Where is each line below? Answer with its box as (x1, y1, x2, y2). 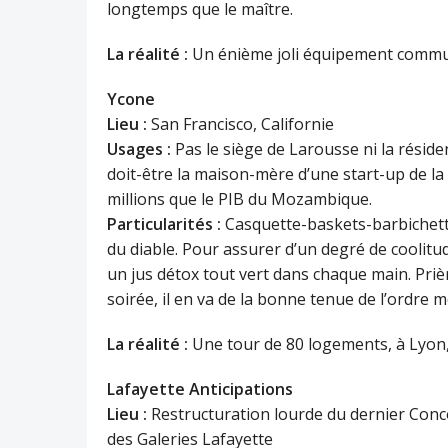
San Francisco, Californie (147, 113, 334, 135)
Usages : (107, 138, 171, 160)
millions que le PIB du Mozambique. (107, 188, 372, 210)
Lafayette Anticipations (107, 378, 293, 400)
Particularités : (107, 213, 221, 235)
